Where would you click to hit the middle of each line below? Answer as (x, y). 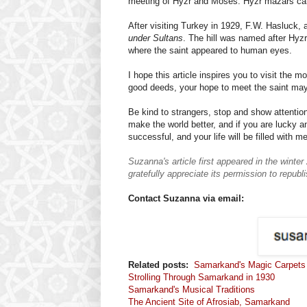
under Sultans (156, 38)
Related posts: (161, 265)
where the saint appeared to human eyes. (210, 51)
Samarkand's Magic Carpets (250, 265)
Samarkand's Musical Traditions (192, 290)
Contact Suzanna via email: (187, 199)
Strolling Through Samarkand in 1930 (201, 278)
